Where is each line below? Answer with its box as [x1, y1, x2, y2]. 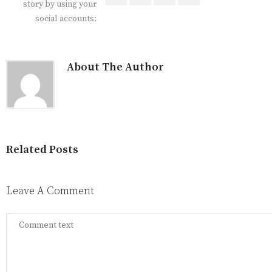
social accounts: [35, 13, 97, 25]
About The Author [66, 60, 164, 75]
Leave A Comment [5, 184, 94, 199]
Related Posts [5, 143, 78, 157]
